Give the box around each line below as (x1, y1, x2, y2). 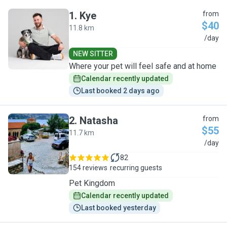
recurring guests (110, 164, 162, 172)
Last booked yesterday (81, 204, 156, 212)
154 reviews (69, 164, 107, 172)
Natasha (80, 115, 118, 127)
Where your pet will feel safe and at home (69, 61, 216, 71)
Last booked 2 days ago (81, 87, 160, 95)
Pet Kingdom (69, 178, 115, 188)
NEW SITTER (73, 50, 113, 58)
